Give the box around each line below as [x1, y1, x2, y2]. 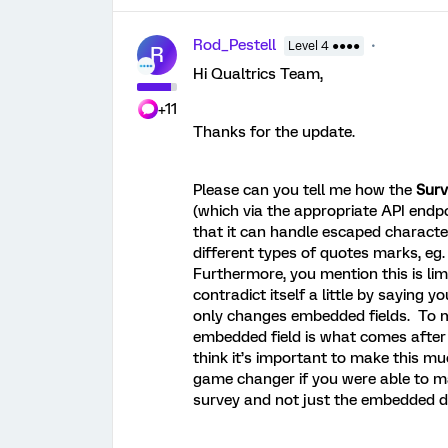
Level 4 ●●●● [288, 38, 360, 53]
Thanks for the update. [193, 122, 355, 141]
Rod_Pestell [193, 35, 276, 54]
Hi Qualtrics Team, [193, 64, 323, 83]
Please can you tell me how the [193, 180, 416, 199]
